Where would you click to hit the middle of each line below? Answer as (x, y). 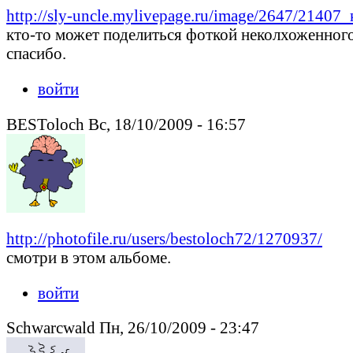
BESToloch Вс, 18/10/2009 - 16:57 (126, 124)
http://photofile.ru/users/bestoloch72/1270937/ (164, 238)
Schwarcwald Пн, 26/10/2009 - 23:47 (133, 328)
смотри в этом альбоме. (89, 257)
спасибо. (36, 54)
